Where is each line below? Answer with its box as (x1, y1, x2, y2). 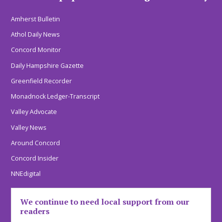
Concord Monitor (11, 46, 61, 55)
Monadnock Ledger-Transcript (11, 92, 100, 101)
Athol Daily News (11, 30, 60, 39)
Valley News (11, 123, 47, 132)
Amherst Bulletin (11, 14, 60, 23)
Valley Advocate (11, 108, 57, 116)
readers (20, 205, 50, 217)
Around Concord (11, 138, 60, 147)
